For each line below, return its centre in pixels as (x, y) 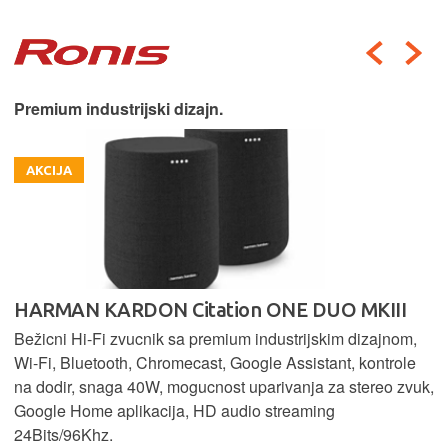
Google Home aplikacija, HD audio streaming (174, 410)
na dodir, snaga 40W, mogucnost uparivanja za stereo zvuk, (224, 386)
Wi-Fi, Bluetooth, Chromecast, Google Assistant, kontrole (215, 362)
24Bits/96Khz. (63, 434)
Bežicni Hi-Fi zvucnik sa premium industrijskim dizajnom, (215, 338)
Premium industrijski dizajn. (118, 108)
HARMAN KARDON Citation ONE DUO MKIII (210, 309)
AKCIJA (49, 169)
